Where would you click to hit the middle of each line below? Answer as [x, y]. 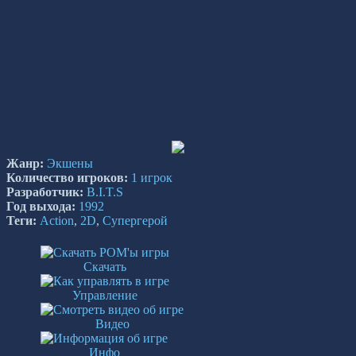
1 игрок [152, 178]
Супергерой [135, 221]
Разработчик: [45, 192]
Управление [105, 295]
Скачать [105, 267]
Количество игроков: [67, 178]
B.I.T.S [105, 192]
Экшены [70, 164]
